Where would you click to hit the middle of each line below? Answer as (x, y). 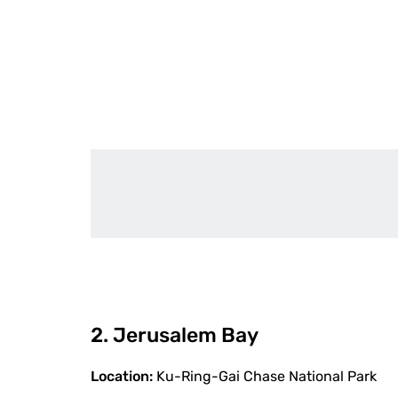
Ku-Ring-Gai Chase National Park (267, 376)
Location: (123, 376)
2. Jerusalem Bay (175, 335)
